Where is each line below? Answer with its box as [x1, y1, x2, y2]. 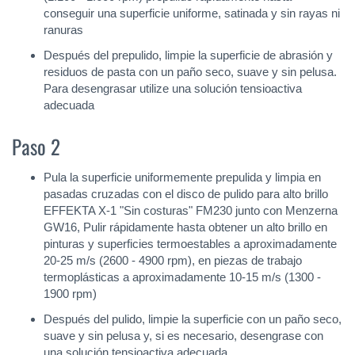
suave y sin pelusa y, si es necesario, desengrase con [44, 328, 323, 342]
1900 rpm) [44, 287, 97, 301]
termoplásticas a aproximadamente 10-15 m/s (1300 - [44, 270, 321, 284]
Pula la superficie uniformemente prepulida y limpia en [44, 170, 321, 185]
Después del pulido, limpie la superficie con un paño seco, [44, 311, 342, 326]
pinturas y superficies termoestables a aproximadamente [44, 237, 337, 251]
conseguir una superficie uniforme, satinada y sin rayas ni [44, 6, 340, 20]
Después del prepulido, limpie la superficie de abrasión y [44, 48, 333, 62]
